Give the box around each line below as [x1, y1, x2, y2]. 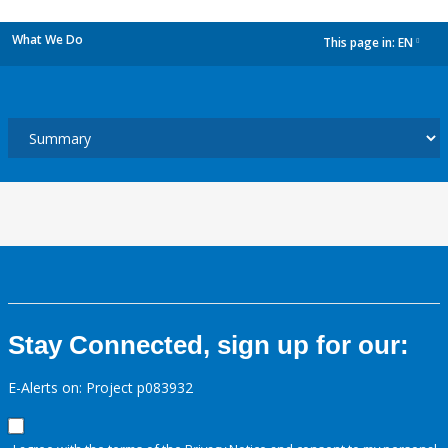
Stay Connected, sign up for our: [8, 330, 409, 360]
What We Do [12, 31, 83, 48]
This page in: [323, 34, 398, 52]
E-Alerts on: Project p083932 [8, 378, 193, 397]
